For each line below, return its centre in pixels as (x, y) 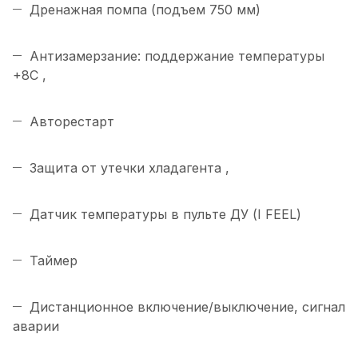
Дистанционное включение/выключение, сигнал (187, 307)
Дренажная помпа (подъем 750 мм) (145, 10)
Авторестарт (72, 122)
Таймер (54, 261)
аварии (36, 326)
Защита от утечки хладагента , (129, 168)
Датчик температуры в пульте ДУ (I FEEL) (165, 215)
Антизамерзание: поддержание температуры (177, 56)
